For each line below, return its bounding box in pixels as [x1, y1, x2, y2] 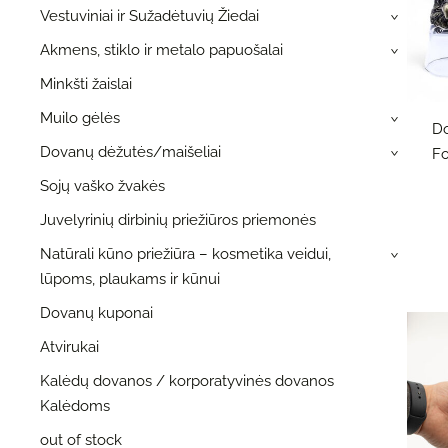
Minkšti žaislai [40, 74, 132, 93]
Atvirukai [40, 337, 99, 356]
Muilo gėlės [40, 108, 120, 127]
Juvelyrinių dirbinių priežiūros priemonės [40, 210, 316, 229]
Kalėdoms [40, 396, 110, 415]
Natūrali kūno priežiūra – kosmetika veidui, [40, 244, 331, 263]
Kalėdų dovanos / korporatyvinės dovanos [40, 371, 334, 390]
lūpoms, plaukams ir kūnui [40, 269, 220, 288]
